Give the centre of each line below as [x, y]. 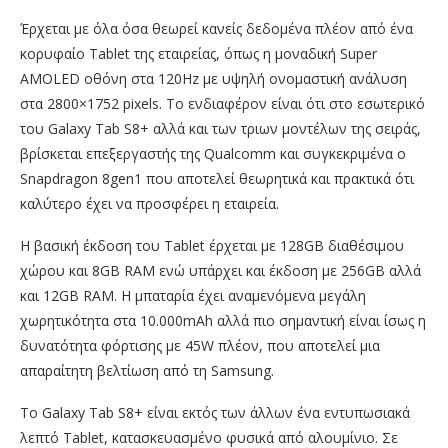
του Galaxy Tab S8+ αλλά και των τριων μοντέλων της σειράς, [220, 128]
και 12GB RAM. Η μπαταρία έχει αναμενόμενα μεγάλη [193, 295]
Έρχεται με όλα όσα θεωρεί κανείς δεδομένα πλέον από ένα [216, 28]
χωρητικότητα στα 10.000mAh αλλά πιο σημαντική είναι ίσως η [223, 320]
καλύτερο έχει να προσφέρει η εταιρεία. [149, 203]
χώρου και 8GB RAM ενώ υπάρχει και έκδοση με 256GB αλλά [220, 270]
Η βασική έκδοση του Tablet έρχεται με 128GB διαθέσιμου [212, 245]
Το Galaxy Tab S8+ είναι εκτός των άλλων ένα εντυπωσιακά [215, 412]
